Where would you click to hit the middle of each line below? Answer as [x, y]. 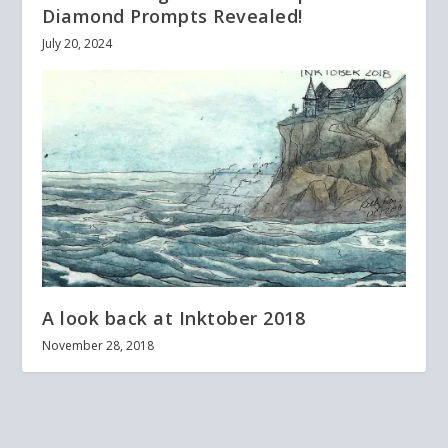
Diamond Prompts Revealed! [172, 15]
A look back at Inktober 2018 [174, 318]
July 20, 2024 [77, 43]
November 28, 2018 [98, 346]
